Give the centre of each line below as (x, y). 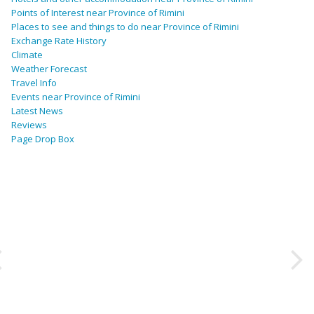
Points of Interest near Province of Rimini (98, 13)
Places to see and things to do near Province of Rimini (125, 27)
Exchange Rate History (59, 41)
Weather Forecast (49, 69)
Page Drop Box (43, 139)
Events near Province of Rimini (76, 97)
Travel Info (34, 83)
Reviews (29, 125)
